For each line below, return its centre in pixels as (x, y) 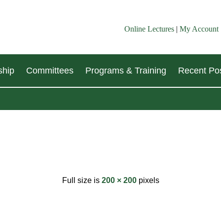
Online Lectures (149, 29)
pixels (148, 180)
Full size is (82, 180)
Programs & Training (126, 71)
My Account (199, 29)
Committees (50, 71)
